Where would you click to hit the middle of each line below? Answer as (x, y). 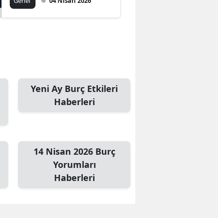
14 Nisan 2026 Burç (74, 151)
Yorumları (74, 164)
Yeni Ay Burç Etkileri (74, 88)
